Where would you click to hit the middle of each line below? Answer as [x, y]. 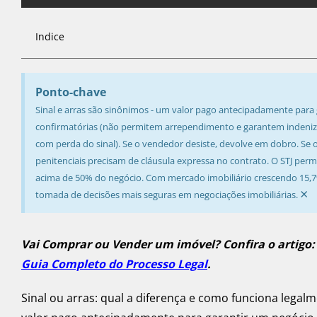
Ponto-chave [71, 92]
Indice [50, 37]
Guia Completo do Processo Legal [114, 264]
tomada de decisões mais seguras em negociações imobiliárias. [167, 195]
